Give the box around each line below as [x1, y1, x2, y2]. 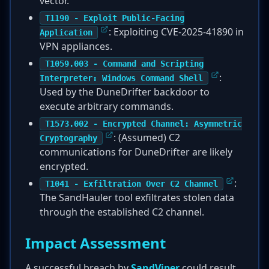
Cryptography [40, 133, 97, 143]
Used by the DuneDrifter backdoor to [40, 85, 210, 98]
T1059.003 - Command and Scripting [45, 59, 204, 68]
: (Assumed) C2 [113, 131, 180, 144]
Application [40, 28, 92, 37]
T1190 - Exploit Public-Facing [45, 13, 184, 23]
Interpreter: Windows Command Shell [40, 73, 203, 83]
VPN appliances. [40, 40, 112, 53]
